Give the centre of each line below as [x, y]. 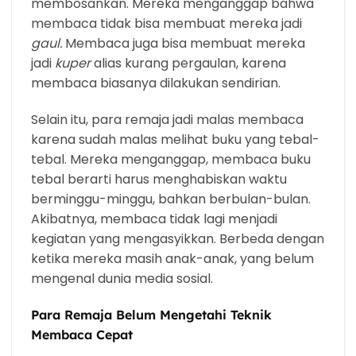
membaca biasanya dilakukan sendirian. [156, 83]
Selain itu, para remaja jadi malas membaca [167, 120]
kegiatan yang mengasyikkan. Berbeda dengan [178, 239]
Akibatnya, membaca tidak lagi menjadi [154, 219]
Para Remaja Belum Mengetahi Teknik [151, 314]
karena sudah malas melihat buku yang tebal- [175, 140]
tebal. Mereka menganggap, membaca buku [171, 160]
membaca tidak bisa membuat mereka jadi [166, 24]
